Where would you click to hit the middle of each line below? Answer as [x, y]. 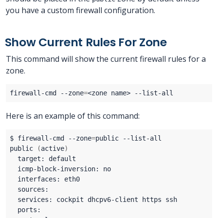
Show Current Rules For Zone [86, 42]
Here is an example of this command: [73, 116]
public [23, 149]
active [53, 149]
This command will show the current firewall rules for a [106, 59]
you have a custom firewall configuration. [81, 10]
